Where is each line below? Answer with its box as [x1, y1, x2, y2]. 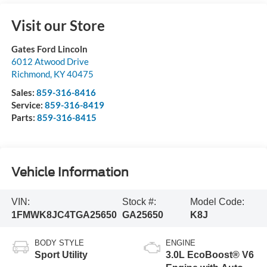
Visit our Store [11, 17, 105, 35]
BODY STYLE [34, 238, 84, 248]
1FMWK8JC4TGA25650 [11, 209, 117, 220]
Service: [11, 100, 45, 111]
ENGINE [166, 238, 195, 248]
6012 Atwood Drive [11, 56, 89, 67]
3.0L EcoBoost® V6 [166, 250, 254, 260]
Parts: [11, 112, 37, 123]
